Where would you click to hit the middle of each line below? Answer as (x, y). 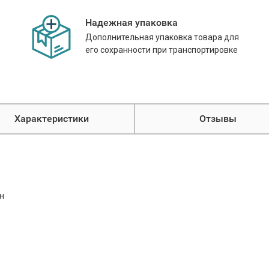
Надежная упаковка (131, 23)
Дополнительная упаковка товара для (162, 37)
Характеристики (51, 119)
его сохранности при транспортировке (162, 50)
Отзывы (218, 119)
